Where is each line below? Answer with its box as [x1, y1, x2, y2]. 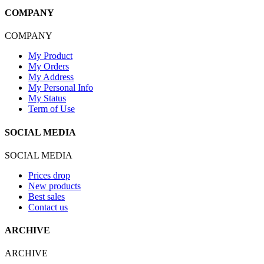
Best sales [28, 191, 65, 202]
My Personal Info [28, 82, 93, 93]
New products [28, 180, 81, 191]
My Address [28, 72, 74, 82]
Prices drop [28, 170, 70, 180]
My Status [28, 93, 66, 104]
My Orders [28, 61, 69, 72]
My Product [28, 51, 72, 61]
